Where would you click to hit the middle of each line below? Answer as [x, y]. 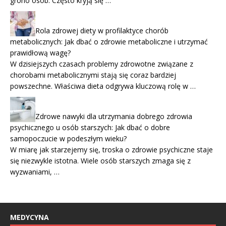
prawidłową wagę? [40, 52]
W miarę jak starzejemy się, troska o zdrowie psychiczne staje [111, 149]
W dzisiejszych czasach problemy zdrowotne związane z [102, 64]
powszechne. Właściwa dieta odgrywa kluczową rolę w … [103, 86]
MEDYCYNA [30, 217]
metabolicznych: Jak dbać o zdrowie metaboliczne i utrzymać [109, 41]
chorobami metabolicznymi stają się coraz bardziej [93, 75]
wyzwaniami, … [35, 172]
